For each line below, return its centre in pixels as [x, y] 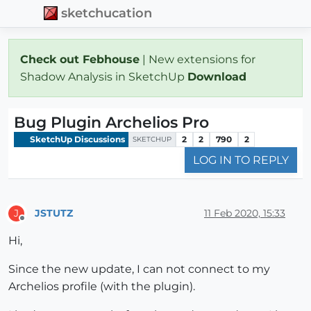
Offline [35, 224]
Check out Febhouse [80, 59]
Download [219, 76]
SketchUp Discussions [76, 139]
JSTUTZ [54, 213]
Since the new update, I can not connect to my [139, 269]
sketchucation [107, 13]
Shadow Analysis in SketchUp [104, 76]
